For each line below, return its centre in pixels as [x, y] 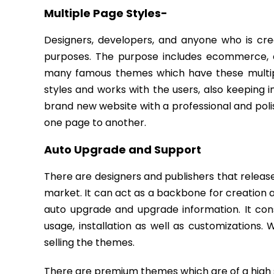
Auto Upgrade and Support [123, 150]
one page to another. [95, 123]
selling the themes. [89, 243]
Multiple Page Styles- [106, 13]
